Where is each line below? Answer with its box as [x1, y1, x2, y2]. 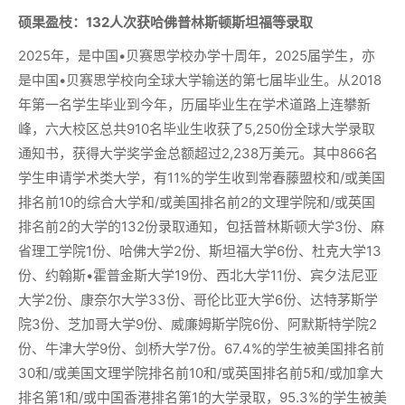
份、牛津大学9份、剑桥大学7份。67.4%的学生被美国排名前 [18, 340, 384, 358]
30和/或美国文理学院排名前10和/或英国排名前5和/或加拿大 [18, 364, 383, 382]
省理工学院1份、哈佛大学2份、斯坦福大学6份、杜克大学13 [18, 242, 381, 260]
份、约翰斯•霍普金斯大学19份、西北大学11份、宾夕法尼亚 [18, 267, 378, 285]
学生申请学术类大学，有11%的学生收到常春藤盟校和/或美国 [18, 169, 385, 187]
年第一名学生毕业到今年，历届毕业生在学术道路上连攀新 [18, 96, 371, 114]
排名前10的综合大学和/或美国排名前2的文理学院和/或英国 [18, 193, 375, 212]
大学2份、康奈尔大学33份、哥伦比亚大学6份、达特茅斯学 [18, 291, 378, 309]
